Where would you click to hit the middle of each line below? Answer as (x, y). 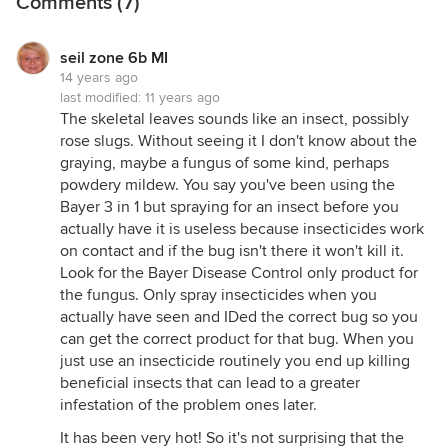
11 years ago (182, 97)
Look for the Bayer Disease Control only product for (239, 273)
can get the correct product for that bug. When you (237, 339)
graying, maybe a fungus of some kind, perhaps (224, 163)
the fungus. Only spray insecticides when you (218, 295)
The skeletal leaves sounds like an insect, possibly (234, 119)
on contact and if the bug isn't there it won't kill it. (232, 251)
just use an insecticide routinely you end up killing (235, 361)
